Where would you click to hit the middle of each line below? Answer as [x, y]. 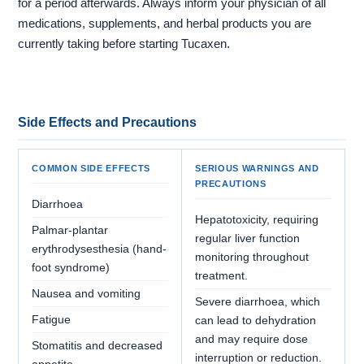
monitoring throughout [252, 257]
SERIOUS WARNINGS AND [257, 168]
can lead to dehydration [256, 320]
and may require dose [252, 339]
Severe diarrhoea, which [258, 301]
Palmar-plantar [70, 230]
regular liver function [248, 238]
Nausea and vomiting [87, 293]
